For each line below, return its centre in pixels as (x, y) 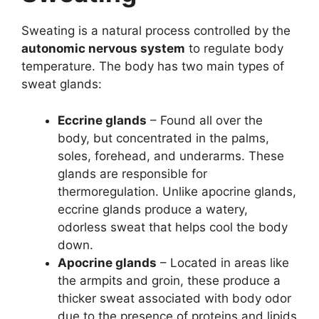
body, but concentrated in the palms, (163, 138)
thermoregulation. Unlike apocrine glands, (177, 191)
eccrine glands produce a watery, (153, 209)
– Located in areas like (223, 262)
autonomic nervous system (103, 49)
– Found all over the (205, 120)
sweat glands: (62, 84)
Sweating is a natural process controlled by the (156, 31)
